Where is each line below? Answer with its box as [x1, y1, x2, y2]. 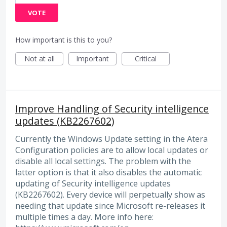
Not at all [24, 54, 55, 64]
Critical [135, 54, 157, 64]
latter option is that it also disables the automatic [15, 167, 202, 178]
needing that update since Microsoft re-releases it [15, 200, 205, 212]
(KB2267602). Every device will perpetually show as [15, 189, 205, 201]
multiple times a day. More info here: [15, 211, 154, 223]
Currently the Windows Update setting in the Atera [15, 133, 208, 145]
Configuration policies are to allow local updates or [15, 144, 208, 156]
